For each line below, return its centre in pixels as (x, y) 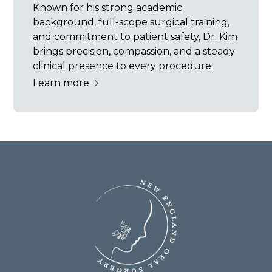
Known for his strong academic (108, 8)
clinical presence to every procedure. (123, 66)
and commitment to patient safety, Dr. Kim (135, 37)
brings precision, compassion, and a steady (134, 52)
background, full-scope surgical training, (131, 22)
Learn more (61, 83)
